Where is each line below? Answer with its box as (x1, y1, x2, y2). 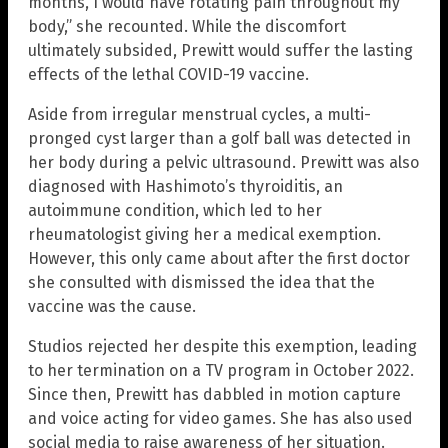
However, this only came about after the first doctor (28, 249, 410, 269)
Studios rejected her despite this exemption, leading (28, 337, 417, 357)
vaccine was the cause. (28, 297, 196, 317)
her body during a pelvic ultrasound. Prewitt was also (28, 153, 419, 173)
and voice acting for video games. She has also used (28, 409, 413, 429)
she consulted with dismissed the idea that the (28, 273, 375, 293)
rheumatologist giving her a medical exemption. (28, 225, 381, 245)
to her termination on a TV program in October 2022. (28, 361, 414, 381)
